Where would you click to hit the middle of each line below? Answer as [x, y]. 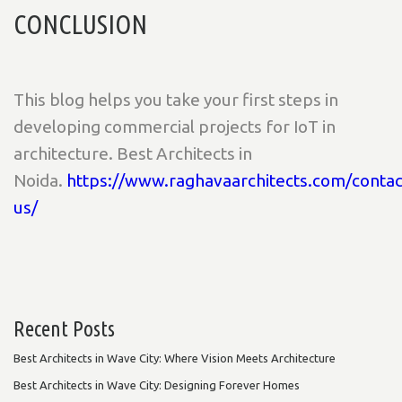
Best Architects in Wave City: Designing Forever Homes [157, 385]
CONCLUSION [80, 24]
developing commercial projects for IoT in [175, 126]
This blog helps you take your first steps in [176, 99]
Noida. [40, 180]
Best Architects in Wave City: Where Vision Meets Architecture [175, 358]
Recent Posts [64, 328]
